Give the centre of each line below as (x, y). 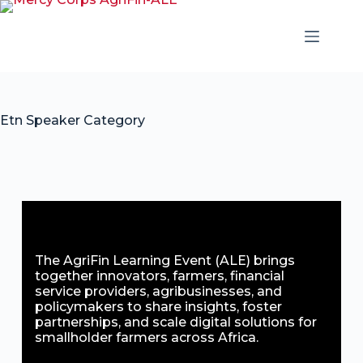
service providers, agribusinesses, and (158, 291)
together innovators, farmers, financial (159, 276)
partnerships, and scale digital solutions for (175, 322)
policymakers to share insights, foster (158, 307)
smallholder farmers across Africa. (146, 337)
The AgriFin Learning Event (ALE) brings (164, 261)
